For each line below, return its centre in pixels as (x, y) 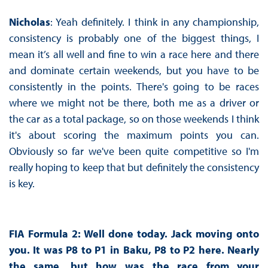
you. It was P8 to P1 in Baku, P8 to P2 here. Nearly (134, 250)
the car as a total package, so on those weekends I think (134, 119)
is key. (22, 184)
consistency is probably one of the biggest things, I (134, 38)
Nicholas (29, 22)
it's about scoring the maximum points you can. (134, 135)
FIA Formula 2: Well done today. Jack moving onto (134, 234)
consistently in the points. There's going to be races (134, 87)
